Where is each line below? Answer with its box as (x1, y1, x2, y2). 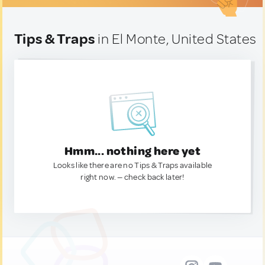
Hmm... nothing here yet (64, 144, 201, 159)
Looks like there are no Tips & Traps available (53, 160, 212, 170)
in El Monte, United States (95, 30, 257, 48)
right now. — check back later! (80, 172, 185, 182)
